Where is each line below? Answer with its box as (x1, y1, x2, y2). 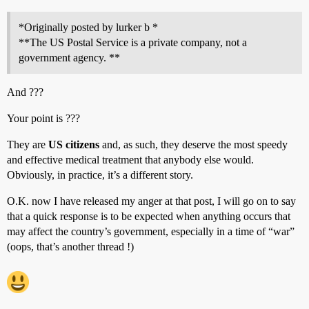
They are (7, 139, 48, 150)
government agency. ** (19, 52, 120, 63)
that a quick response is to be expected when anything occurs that (7, 210, 290, 222)
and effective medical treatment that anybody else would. (7, 154, 254, 166)
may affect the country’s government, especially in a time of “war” (7, 226, 295, 237)
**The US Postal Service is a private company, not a (19, 37, 247, 48)
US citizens (48, 139, 99, 150)
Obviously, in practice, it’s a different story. (7, 169, 193, 181)
